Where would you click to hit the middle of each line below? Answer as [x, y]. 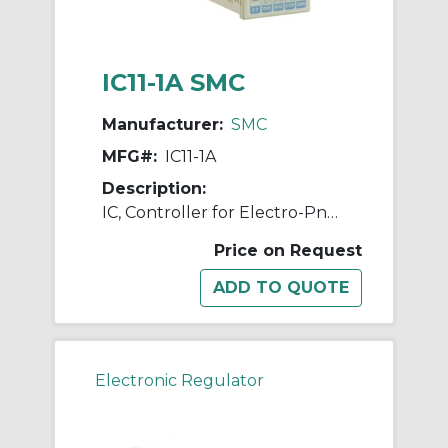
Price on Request [288, 251]
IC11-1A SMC [173, 83]
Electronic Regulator [179, 381]
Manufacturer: [162, 125]
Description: [154, 189]
